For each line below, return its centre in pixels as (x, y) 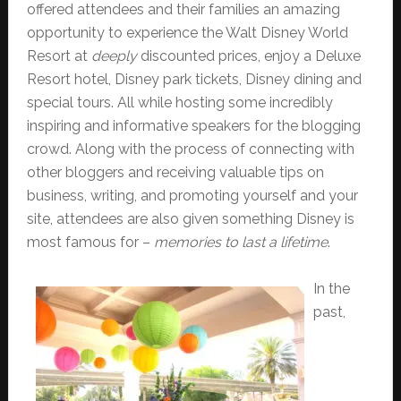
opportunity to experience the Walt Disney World (187, 33)
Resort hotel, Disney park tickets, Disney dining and (194, 80)
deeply (114, 56)
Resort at (59, 56)
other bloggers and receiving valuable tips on (175, 173)
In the (331, 289)
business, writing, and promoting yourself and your (192, 196)
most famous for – (90, 243)
